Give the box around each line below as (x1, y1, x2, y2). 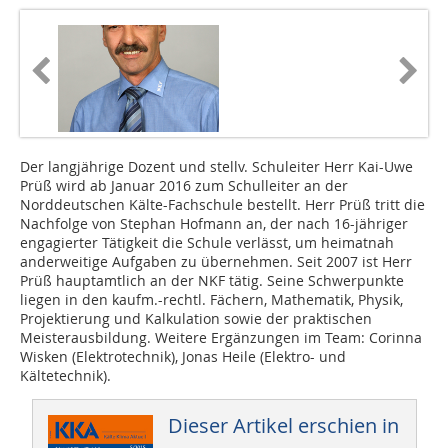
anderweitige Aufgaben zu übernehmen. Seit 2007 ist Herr (20, 252, 412, 272)
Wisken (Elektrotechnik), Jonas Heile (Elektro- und (20, 347, 346, 367)
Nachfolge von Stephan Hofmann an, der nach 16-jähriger (20, 214, 408, 234)
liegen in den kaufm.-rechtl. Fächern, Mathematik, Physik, (20, 290, 403, 310)
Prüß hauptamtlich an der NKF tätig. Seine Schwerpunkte (20, 271, 404, 291)
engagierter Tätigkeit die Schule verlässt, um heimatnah (20, 233, 394, 253)
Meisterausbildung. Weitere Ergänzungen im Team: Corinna (20, 328, 422, 348)
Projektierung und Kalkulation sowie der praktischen (20, 309, 372, 329)
